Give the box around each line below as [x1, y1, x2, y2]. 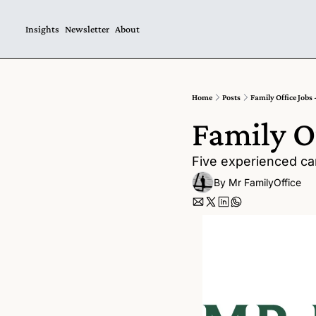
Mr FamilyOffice [229, 176, 301, 188]
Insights [25, 23, 59, 35]
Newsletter [65, 23, 109, 35]
